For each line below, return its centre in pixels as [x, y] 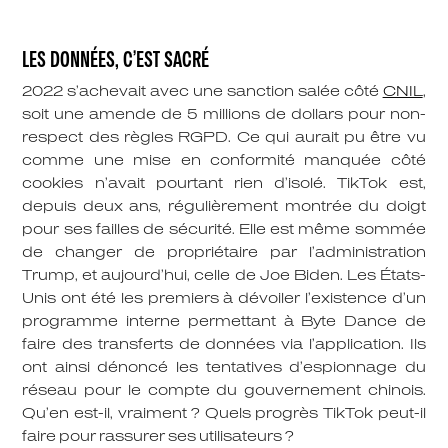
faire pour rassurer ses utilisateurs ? [160, 437]
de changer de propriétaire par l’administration [224, 253]
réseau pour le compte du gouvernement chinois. [224, 391]
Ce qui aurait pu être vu [328, 138]
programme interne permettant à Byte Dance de [224, 322]
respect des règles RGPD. [127, 138]
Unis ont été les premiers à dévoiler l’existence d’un [224, 299]
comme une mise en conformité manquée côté [224, 161]
